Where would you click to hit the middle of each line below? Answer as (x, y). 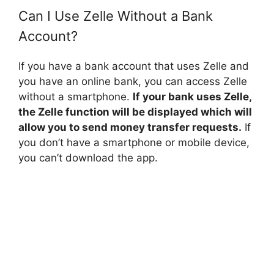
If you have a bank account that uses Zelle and (134, 66)
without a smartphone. (76, 96)
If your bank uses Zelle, (192, 96)
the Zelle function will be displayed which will (135, 112)
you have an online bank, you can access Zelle (133, 81)
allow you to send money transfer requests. (130, 127)
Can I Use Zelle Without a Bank (116, 16)
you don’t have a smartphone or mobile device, (134, 142)
